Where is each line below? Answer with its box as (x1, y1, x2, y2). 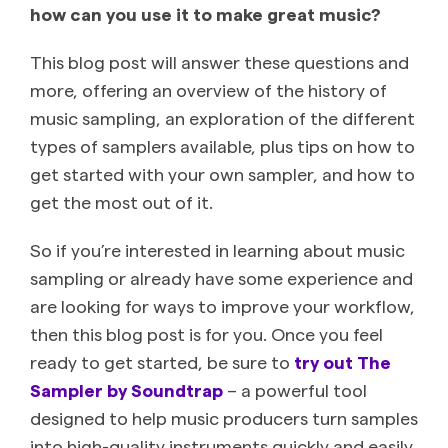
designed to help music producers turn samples (30, 406, 418, 428)
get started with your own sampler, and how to (30, 162, 415, 184)
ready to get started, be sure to (30, 350, 294, 372)
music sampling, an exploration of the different (30, 106, 415, 128)
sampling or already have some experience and (30, 266, 413, 288)
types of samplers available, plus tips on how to (30, 134, 415, 156)
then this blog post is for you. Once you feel (30, 322, 383, 344)
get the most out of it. (30, 190, 213, 212)
